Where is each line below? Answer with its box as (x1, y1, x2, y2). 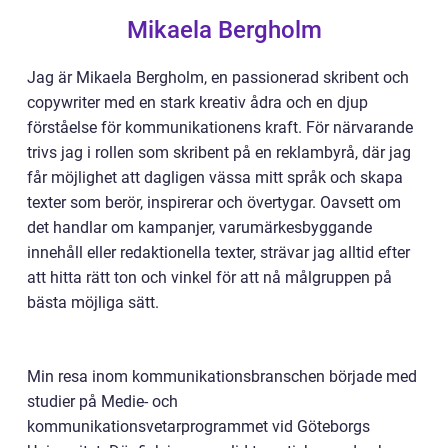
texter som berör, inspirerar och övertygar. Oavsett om (27, 193, 401, 212)
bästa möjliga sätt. (27, 293, 159, 312)
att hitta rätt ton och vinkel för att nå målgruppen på (27, 268, 392, 287)
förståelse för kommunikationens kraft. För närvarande (27, 118, 413, 137)
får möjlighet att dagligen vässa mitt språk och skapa (27, 168, 403, 187)
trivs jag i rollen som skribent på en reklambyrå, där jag (27, 143, 411, 162)
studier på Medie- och (27, 392, 178, 411)
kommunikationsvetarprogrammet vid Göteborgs (27, 417, 370, 436)
